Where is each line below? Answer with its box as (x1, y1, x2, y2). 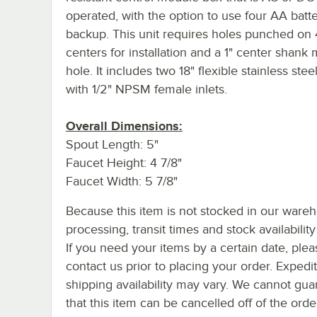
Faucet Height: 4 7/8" (66, 155, 182, 170)
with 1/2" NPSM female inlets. (66, 81, 227, 96)
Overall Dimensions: (66, 118, 183, 133)
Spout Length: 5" (66, 137, 158, 151)
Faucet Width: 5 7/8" (66, 173, 178, 188)
